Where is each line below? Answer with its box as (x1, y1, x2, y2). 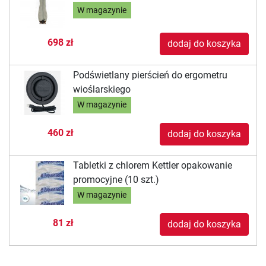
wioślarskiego (72, 83, 131, 95)
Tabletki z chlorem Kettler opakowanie (72, 159, 232, 171)
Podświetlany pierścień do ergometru (72, 69, 227, 81)
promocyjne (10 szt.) (72, 173, 159, 185)
